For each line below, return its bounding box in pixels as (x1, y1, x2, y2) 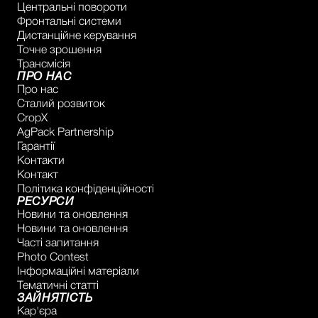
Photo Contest (17, 253, 89, 263)
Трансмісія (17, 60, 70, 70)
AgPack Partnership (17, 128, 114, 138)
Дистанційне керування (17, 31, 136, 41)
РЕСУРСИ (17, 197, 75, 207)
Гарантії (17, 142, 55, 152)
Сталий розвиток (17, 99, 105, 109)
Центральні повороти (17, 3, 127, 13)
